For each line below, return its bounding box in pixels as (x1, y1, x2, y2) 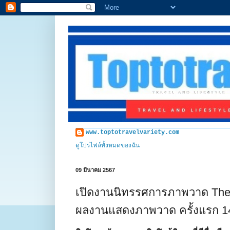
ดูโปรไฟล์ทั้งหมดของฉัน (75, 142, 140, 149)
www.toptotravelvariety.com (86, 129, 179, 136)
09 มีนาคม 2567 (75, 167, 115, 173)
